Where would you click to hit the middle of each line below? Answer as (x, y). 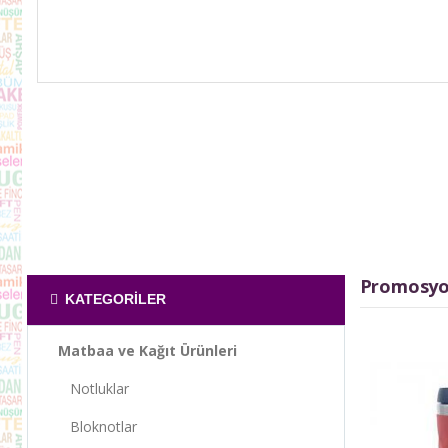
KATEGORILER (113, 299)
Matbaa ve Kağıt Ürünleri (147, 350)
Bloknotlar (97, 426)
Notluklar (93, 388)
